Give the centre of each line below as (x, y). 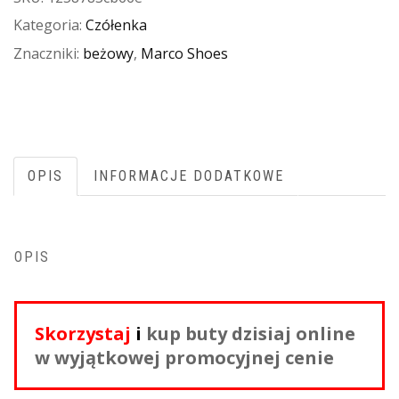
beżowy (108, 53)
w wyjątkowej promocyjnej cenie (184, 357)
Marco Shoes (184, 53)
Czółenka (116, 25)
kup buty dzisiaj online (251, 333)
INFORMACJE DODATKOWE (189, 175)
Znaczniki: (48, 53)
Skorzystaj (85, 333)
